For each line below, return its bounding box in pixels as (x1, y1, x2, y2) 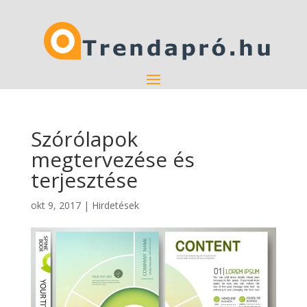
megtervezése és (30, 145, 195, 173)
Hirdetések (91, 199, 139, 212)
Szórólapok (30, 125, 138, 153)
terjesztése (30, 166, 138, 194)
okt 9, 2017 (30, 199, 81, 212)
